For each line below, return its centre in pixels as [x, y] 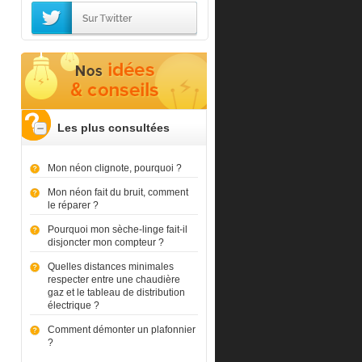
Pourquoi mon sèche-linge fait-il [117, 230]
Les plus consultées [114, 128]
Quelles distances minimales [110, 267]
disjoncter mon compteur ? [105, 243]
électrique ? [73, 306]
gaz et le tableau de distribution [116, 293]
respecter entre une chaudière [114, 280]
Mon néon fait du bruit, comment [118, 193]
